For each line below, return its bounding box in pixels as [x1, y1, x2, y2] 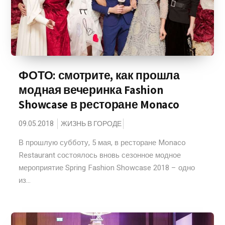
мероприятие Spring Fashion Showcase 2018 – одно [19, 162, 195, 173]
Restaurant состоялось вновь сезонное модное [19, 150, 181, 161]
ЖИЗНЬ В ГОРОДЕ [61, 119, 122, 129]
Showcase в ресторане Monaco [19, 97, 179, 112]
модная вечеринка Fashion [19, 82, 163, 97]
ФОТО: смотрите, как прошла [19, 68, 180, 83]
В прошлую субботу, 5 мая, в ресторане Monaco [19, 137, 186, 148]
